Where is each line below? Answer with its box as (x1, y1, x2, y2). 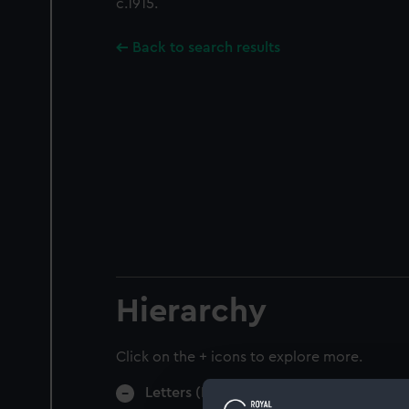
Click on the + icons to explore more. (116, 350, 362, 364)
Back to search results (132, 40, 280, 55)
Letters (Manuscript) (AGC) (145, 385, 327, 400)
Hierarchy (116, 295, 267, 328)
